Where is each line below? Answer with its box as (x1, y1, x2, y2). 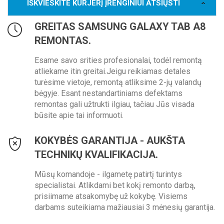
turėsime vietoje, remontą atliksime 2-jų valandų (34, 77, 201, 87)
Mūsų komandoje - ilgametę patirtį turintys (34, 169, 182, 179)
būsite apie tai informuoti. (34, 110, 123, 120)
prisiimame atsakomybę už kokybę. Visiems (34, 191, 187, 201)
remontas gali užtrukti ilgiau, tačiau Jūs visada (34, 99, 194, 109)
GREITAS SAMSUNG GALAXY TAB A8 (34, 20, 205, 33)
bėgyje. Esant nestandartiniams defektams (34, 88, 182, 98)
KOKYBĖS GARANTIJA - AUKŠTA (34, 134, 185, 147)
